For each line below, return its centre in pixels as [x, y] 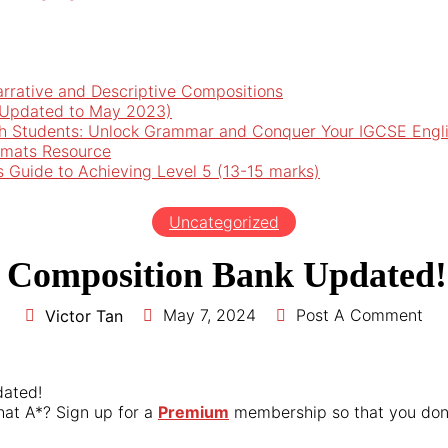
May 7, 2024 [209, 314]
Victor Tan [84, 315]
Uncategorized [224, 222]
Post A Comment [359, 314]
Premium [193, 411]
